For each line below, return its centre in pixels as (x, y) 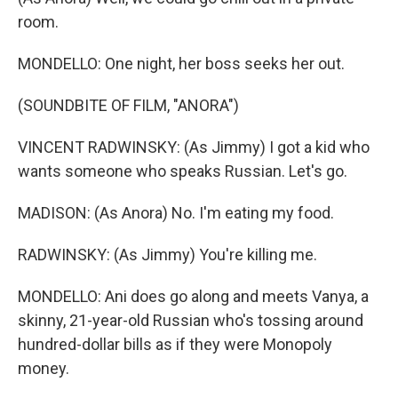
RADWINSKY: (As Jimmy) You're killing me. (167, 255)
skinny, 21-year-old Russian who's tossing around (191, 320)
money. (44, 368)
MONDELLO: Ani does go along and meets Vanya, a (193, 296)
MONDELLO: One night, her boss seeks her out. (181, 64)
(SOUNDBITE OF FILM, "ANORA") (128, 105)
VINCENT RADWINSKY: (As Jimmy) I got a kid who (194, 147)
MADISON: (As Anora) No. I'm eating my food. (176, 213)
